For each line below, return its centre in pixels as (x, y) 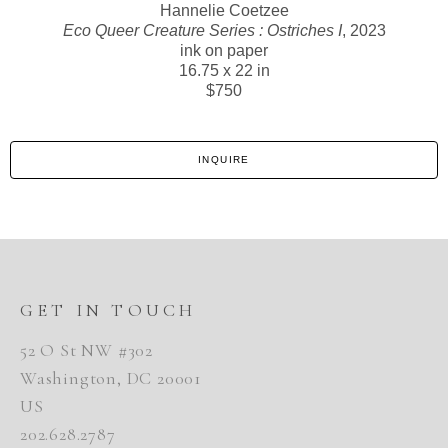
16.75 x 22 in (224, 71)
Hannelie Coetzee (224, 11)
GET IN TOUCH (108, 310)
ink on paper (224, 51)
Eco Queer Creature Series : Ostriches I (202, 31)
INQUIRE (224, 160)
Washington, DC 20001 (111, 378)
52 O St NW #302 (86, 350)
